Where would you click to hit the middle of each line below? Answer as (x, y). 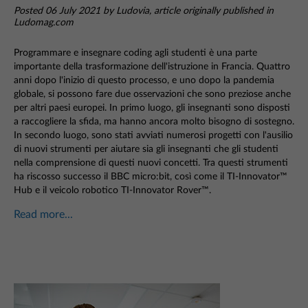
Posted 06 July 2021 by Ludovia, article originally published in (144, 11)
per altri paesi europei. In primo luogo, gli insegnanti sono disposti (152, 108)
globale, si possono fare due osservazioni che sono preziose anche (152, 94)
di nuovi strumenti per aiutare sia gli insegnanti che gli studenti (146, 149)
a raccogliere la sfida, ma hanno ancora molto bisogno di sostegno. (154, 121)
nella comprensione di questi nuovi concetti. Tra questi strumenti (151, 163)
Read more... (43, 214)
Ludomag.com (44, 23)
